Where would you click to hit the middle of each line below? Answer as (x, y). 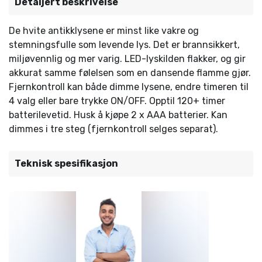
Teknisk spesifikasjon (66, 163)
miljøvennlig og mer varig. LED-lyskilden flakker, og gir (127, 59)
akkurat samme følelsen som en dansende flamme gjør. (130, 73)
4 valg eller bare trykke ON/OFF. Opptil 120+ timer (117, 101)
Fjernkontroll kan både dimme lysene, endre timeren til (129, 87)
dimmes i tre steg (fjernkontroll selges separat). (113, 129)
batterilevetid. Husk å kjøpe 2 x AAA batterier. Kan (118, 115)
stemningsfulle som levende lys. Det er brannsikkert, (124, 45)
